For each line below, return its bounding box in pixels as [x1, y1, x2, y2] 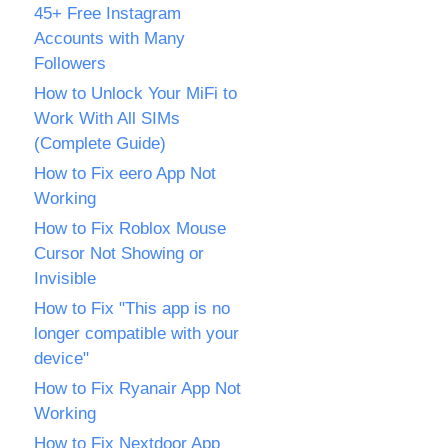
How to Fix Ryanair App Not [34, 379, 241, 398]
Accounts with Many [34, 29, 185, 48]
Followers [34, 54, 106, 73]
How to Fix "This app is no [34, 299, 230, 318]
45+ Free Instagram [34, 4, 181, 23]
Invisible [34, 269, 96, 288]
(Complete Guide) [34, 134, 166, 153]
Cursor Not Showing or [34, 244, 204, 263]
